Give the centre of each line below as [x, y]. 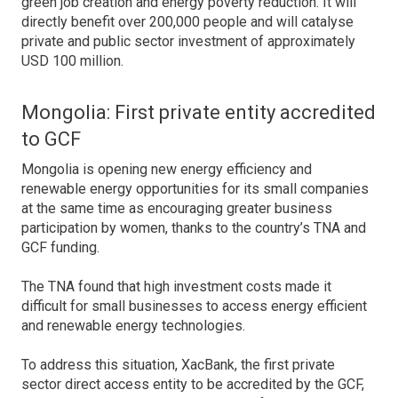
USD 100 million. [72, 61]
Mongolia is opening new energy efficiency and [167, 169]
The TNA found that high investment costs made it [176, 287]
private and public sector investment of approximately [188, 41]
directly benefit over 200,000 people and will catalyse [187, 22]
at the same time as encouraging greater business [177, 208]
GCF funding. [60, 247]
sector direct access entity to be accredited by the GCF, [193, 384]
